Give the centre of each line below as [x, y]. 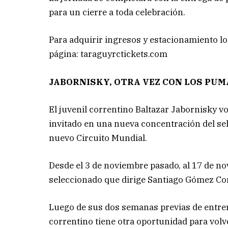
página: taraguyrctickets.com [108, 54]
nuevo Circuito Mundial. [98, 138]
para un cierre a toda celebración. [117, 12]
